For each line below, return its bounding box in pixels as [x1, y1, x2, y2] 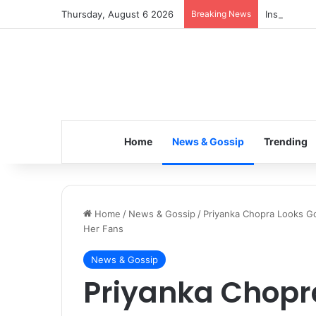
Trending [263, 135, 308, 147]
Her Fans [83, 223, 123, 234]
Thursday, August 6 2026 [61, 8, 174, 20]
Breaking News [191, 8, 251, 19]
